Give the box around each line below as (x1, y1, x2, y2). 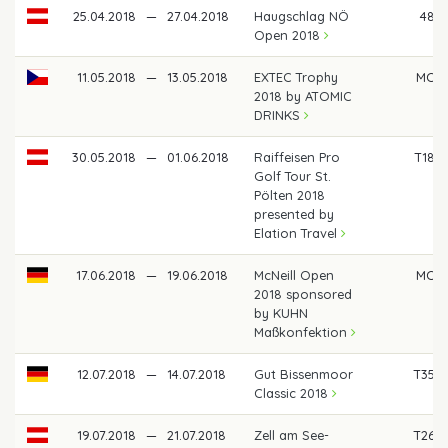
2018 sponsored (254, 285, 353, 302)
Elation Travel (254, 224, 342, 241)
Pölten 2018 (254, 186, 326, 203)
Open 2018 (254, 26, 325, 43)
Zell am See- (254, 426, 330, 443)
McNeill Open (254, 266, 335, 283)
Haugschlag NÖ (254, 7, 350, 24)
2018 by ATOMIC (254, 87, 353, 104)
